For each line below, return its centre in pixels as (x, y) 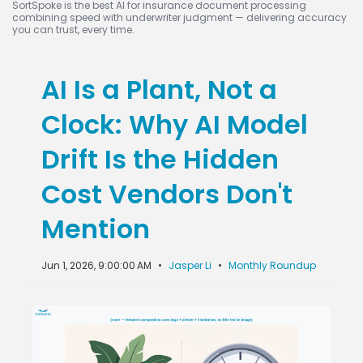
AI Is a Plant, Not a (159, 90)
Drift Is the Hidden (160, 159)
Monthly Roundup (272, 265)
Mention (96, 229)
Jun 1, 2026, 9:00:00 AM (96, 265)
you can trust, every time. (73, 30)
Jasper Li (190, 265)
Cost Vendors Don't (167, 194)
